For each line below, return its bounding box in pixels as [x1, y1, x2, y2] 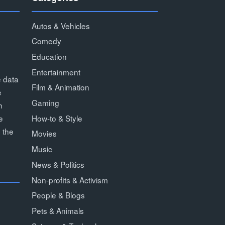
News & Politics [31, 158, 84, 170]
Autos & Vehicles [31, 20, 90, 31]
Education [31, 51, 67, 62]
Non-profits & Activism [31, 174, 108, 185]
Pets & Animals [31, 204, 84, 216]
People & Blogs [31, 189, 85, 201]
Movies [31, 128, 57, 139]
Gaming [31, 97, 59, 108]
